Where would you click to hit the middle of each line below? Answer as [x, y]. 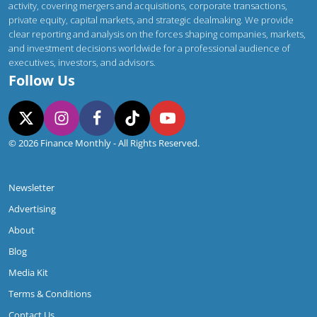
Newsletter [29, 202]
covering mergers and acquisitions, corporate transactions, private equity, [148, 34]
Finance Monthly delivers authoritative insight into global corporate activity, [156, 20]
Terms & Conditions [47, 308]
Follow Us [39, 94]
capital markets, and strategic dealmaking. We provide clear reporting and [149, 48]
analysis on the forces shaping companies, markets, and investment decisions [155, 62]
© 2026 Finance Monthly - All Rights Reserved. [100, 157]
